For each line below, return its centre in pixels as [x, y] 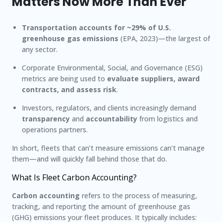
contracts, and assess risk [69, 89]
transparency [46, 119]
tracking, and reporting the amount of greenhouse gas [101, 206]
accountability [111, 119]
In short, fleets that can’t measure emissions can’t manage [108, 148]
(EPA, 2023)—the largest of [164, 38]
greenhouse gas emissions [70, 38]
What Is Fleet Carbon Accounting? [74, 177]
